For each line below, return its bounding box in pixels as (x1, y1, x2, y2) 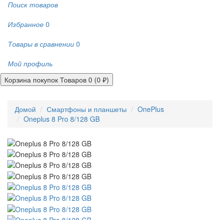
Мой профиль (8, 58, 53, 68)
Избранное (8, 19, 44, 29)
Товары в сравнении (8, 39, 74, 49)
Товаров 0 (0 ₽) (60, 75, 109, 84)
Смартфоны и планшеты (47, 104, 127, 114)
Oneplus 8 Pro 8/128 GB (24, 113, 100, 124)
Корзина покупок (4, 75, 58, 84)
